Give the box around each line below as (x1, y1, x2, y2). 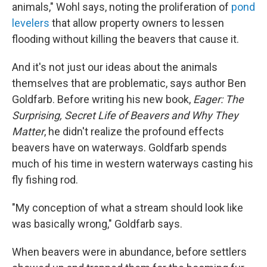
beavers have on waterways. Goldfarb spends (12, 141, 227, 154)
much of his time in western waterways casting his (12, 157, 253, 170)
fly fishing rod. (12, 173, 78, 186)
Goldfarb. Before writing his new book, (12, 92, 193, 105)
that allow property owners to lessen (49, 16, 224, 29)
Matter (12, 125, 44, 138)
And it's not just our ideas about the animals (12, 60, 218, 73)
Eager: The (193, 92, 244, 105)
